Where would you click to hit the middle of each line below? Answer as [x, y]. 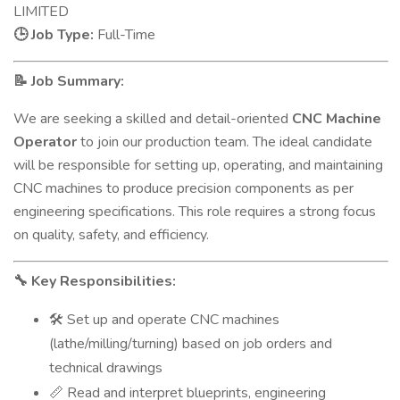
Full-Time [125, 35]
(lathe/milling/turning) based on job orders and [191, 344]
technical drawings [106, 368]
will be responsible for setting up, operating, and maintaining [198, 165]
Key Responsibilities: [102, 281]
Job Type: [61, 35]
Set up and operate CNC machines [171, 320]
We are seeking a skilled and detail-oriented [153, 119]
